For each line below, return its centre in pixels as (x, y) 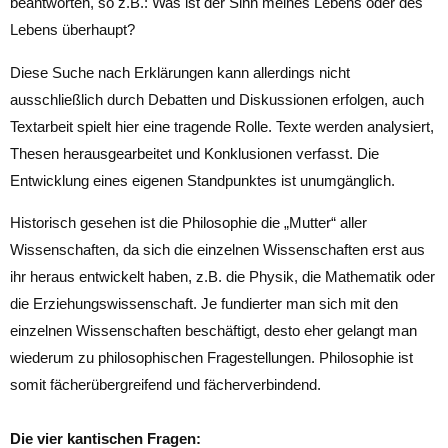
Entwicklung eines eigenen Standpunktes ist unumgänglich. (202, 180)
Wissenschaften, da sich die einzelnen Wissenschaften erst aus (217, 249)
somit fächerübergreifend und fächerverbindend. (165, 384)
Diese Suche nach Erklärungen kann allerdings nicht (180, 72)
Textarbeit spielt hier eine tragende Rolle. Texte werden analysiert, (222, 126)
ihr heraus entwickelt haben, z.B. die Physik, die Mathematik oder (222, 276)
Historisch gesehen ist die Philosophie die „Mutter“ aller (188, 222)
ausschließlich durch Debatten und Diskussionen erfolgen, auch (217, 99)
